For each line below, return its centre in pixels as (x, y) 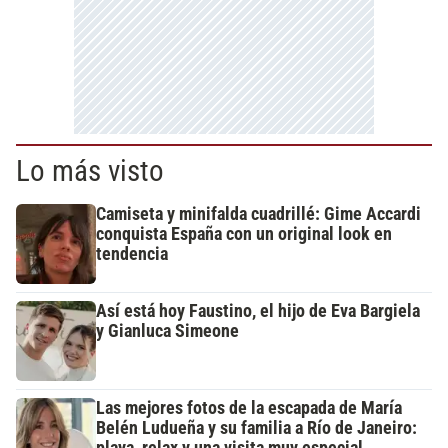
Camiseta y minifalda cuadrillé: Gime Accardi (258, 213)
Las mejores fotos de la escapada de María (249, 407)
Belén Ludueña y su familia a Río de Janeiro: (256, 427)
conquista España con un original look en (244, 233)
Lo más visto (90, 170)
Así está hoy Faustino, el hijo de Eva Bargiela (258, 310)
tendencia (132, 253)
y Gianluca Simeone (167, 330)
